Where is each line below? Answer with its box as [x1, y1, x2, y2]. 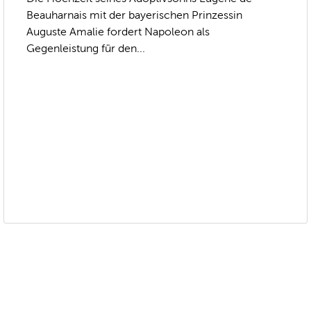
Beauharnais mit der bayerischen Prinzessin [26, 9, 243, 22]
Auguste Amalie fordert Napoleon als [26, 26, 210, 38]
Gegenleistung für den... [26, 42, 146, 55]
